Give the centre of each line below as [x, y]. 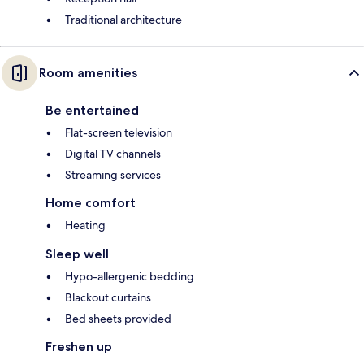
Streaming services [113, 175]
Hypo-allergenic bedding [130, 277]
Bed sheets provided [118, 319]
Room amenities [88, 73]
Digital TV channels [113, 154]
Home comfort [91, 203]
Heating [85, 225]
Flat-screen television [119, 133]
